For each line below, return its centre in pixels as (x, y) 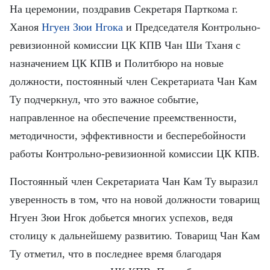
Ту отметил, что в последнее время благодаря (115, 254)
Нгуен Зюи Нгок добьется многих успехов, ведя (121, 218)
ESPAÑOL (121, 30)
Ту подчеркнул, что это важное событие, (104, 99)
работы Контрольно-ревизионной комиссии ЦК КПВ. (135, 154)
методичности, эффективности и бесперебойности (128, 136)
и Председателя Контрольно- (192, 27)
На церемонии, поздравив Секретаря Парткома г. (124, 9)
